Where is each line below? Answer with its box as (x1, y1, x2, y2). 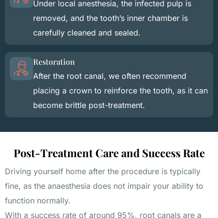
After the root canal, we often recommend (33, 71, 186, 81)
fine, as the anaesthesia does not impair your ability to (5, 181, 203, 191)
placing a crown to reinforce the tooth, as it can (33, 85, 208, 95)
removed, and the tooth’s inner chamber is (33, 13, 188, 23)
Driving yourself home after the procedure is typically (5, 166, 200, 176)
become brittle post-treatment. (33, 100, 145, 110)
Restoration (33, 56, 75, 67)
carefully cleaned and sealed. (33, 27, 141, 37)
